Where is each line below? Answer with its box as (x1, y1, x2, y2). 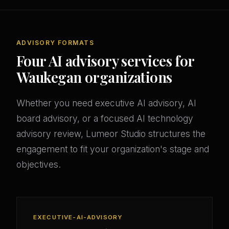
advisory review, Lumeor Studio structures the (16, 128, 205, 140)
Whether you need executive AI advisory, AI (16, 98, 196, 109)
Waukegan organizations (16, 67, 172, 87)
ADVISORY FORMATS (16, 39, 95, 47)
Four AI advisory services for (16, 51, 194, 71)
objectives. (16, 159, 61, 170)
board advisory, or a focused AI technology (16, 113, 193, 124)
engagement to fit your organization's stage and (16, 144, 209, 155)
